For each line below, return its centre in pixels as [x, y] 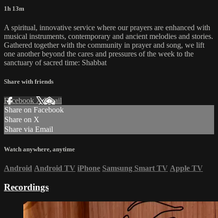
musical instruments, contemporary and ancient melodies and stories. [109, 36]
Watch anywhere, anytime [39, 149]
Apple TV [186, 168]
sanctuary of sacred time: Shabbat [55, 63]
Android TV [55, 168]
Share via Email [29, 129]
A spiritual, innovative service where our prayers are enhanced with [107, 28]
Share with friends [29, 82]
